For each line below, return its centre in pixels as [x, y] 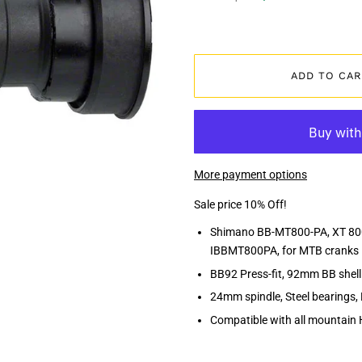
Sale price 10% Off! [240, 205]
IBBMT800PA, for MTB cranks [284, 250]
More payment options [250, 175]
